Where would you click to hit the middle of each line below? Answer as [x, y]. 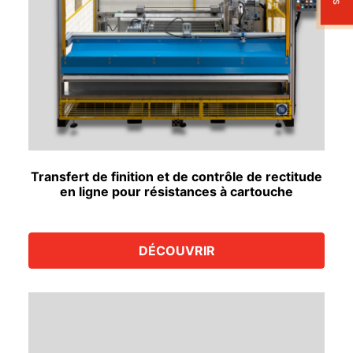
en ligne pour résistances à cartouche [176, 191]
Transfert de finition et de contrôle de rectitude [176, 176]
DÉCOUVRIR [176, 250]
